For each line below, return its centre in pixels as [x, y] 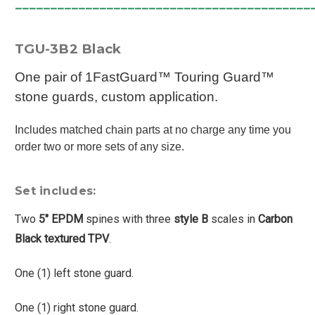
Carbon [275, 219]
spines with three [128, 219]
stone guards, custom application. [116, 96]
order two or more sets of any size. [99, 146]
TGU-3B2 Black [68, 49]
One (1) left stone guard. [74, 273]
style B [191, 219]
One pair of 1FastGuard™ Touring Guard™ [144, 77]
